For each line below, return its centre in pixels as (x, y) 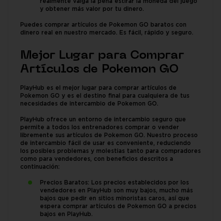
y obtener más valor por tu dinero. (92, 9)
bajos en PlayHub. (66, 215)
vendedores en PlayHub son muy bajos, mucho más (116, 191)
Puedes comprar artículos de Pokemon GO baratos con (103, 25)
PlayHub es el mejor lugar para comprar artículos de (98, 88)
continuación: (40, 167)
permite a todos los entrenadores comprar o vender (100, 128)
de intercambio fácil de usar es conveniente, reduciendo (106, 144)
